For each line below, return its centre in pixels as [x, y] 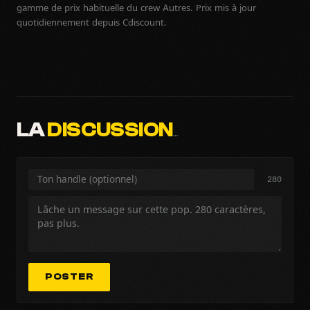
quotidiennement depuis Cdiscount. [92, 22]
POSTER [70, 276]
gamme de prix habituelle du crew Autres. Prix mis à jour [136, 8]
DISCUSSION [110, 130]
